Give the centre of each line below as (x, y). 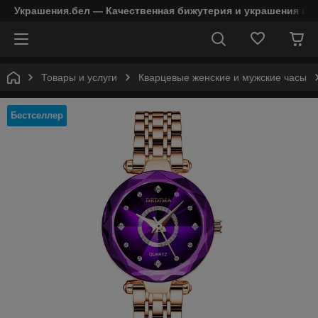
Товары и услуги (79, 77)
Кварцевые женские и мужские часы (223, 77)
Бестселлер (37, 115)
